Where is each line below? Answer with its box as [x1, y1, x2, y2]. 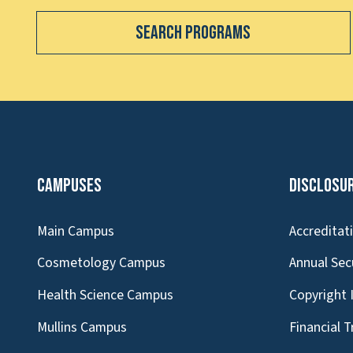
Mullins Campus [37, 317, 127, 337]
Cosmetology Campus [37, 253, 165, 273]
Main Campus [37, 221, 114, 241]
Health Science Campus [37, 285, 173, 306]
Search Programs [136, 21, 251, 45]
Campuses [37, 173, 102, 197]
